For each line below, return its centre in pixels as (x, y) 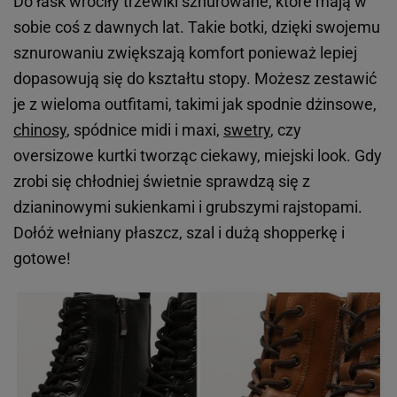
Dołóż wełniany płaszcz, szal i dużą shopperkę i (179, 232)
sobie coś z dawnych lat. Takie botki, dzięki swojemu (197, 27)
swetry (247, 129)
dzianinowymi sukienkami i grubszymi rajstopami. (188, 206)
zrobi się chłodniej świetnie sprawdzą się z (162, 181)
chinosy (40, 129)
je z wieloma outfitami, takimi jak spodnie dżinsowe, (195, 104)
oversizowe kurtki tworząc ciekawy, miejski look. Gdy (198, 155)
